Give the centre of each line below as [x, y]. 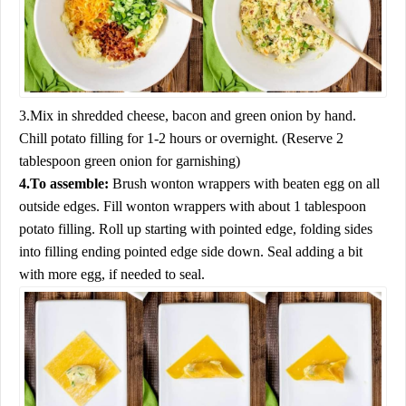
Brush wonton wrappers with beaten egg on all [244, 183]
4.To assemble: [64, 183]
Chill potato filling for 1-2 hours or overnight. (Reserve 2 [181, 138]
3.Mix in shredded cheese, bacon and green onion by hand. [188, 115]
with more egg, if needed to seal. [112, 274]
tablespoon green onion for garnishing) [130, 160]
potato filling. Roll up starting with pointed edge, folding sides [196, 228]
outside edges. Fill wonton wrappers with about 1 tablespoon [193, 206]
